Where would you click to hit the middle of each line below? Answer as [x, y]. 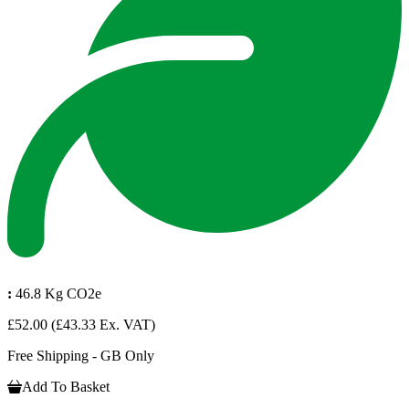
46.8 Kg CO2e [58, 294]
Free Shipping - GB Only [81, 356]
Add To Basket [66, 387]
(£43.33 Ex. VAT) [103, 325]
